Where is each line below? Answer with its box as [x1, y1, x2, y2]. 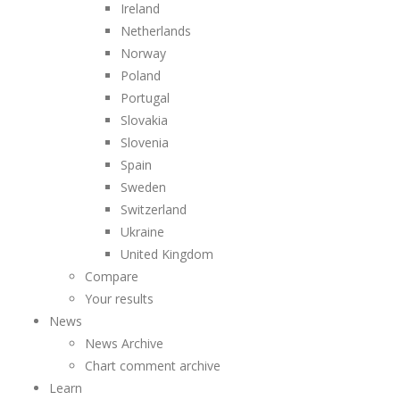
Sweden [121, 179, 166, 196]
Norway [121, 45, 166, 62]
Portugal [121, 89, 170, 106]
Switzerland [121, 201, 187, 218]
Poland [121, 67, 161, 84]
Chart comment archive [85, 357, 221, 374]
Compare [85, 268, 138, 285]
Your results [85, 290, 154, 307]
